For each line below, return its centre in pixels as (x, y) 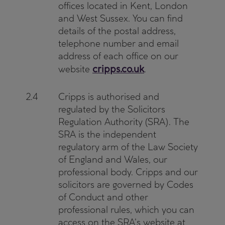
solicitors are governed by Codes (126, 185)
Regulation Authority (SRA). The (124, 122)
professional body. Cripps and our (128, 172)
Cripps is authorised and (109, 97)
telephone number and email (119, 43)
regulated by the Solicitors (112, 109)
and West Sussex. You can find (121, 18)
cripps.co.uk (118, 69)
